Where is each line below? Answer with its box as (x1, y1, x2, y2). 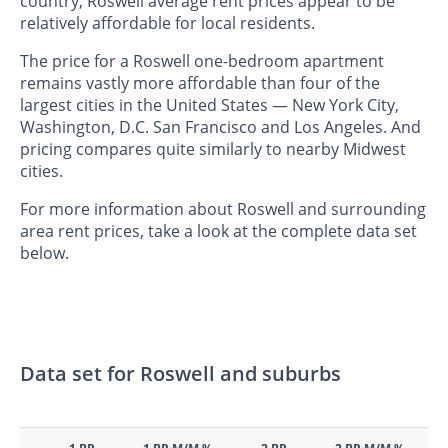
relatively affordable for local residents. (20, 12, 315, 35)
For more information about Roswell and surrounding (20, 198, 426, 221)
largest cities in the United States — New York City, (20, 94, 399, 117)
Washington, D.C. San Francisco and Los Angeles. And (20, 116, 421, 139)
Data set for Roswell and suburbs (20, 360, 341, 388)
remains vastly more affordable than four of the (20, 72, 380, 95)
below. (20, 242, 69, 265)
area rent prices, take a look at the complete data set (20, 220, 417, 243)
